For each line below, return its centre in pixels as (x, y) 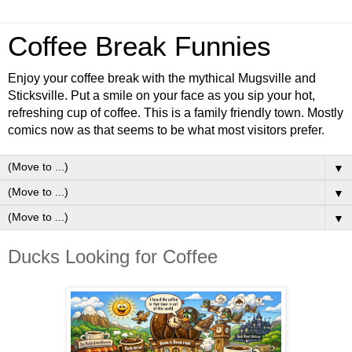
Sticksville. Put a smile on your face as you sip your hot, (161, 95)
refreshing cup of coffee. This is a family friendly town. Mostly (176, 113)
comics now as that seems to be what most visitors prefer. (166, 130)
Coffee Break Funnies (139, 46)
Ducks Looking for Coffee (113, 257)
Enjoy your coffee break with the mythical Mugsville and (162, 78)
